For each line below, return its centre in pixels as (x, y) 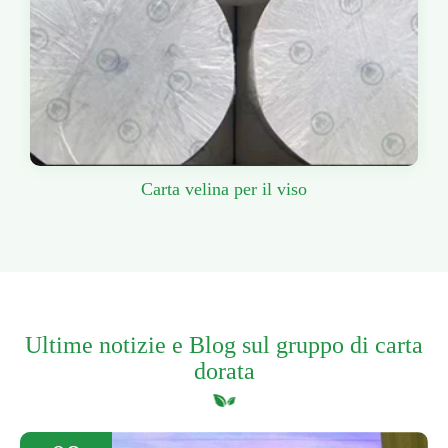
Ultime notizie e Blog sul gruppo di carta (224, 345)
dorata (224, 371)
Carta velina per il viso (224, 189)
